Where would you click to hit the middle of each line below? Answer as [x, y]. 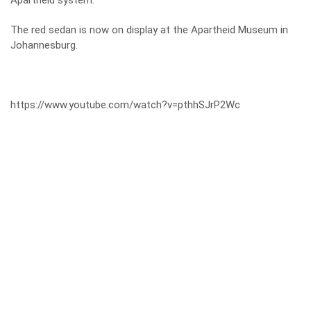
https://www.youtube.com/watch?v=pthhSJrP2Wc [125, 105]
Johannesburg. [44, 45]
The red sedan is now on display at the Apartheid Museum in [149, 30]
